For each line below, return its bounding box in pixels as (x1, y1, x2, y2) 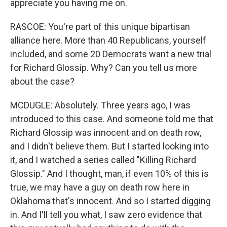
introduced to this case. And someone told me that (10, 113, 213, 124)
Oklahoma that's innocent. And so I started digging (10, 196, 211, 206)
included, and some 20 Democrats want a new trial (10, 49, 211, 59)
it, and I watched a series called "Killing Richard (10, 155, 196, 165)
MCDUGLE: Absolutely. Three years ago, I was (10, 100, 191, 110)
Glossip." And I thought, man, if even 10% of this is (10, 168, 209, 179)
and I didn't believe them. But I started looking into (10, 141, 209, 152)
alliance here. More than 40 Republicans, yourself (10, 35, 206, 46)
